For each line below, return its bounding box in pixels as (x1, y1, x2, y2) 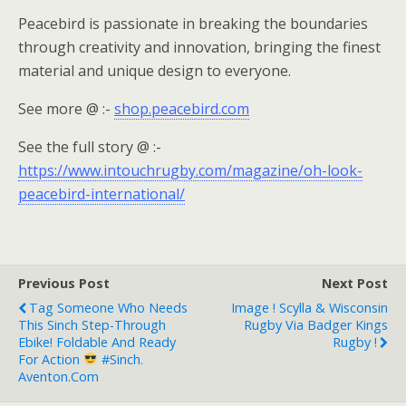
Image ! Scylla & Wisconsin (231, 299, 388, 316)
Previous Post (18, 275, 110, 292)
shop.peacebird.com (114, 99, 249, 119)
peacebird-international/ (18, 184, 185, 204)
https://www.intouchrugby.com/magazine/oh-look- (18, 160, 362, 180)
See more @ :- (18, 99, 114, 119)
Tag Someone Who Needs (29, 299, 188, 316)
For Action (18, 351, 83, 368)
